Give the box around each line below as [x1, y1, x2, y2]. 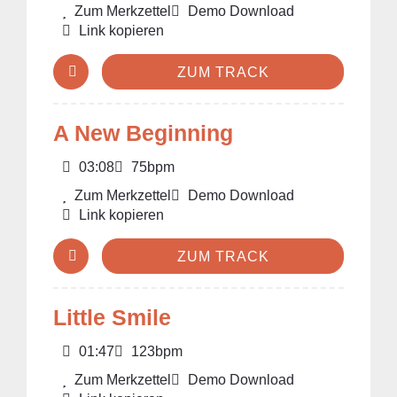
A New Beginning [53, 121, 233, 145]
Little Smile [53, 305, 171, 330]
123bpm [128, 344, 183, 359]
